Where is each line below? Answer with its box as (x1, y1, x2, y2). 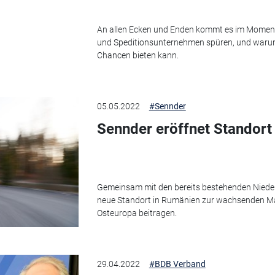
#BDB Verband (149, 259, 206, 269)
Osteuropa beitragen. (96, 207, 177, 218)
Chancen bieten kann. (96, 50, 179, 60)
